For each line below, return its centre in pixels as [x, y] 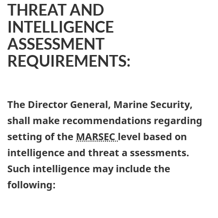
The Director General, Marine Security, [100, 105]
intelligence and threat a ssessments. [98, 153]
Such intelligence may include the [89, 169]
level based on [152, 137]
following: [31, 185]
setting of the [42, 137]
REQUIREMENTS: [69, 61]
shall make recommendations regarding [105, 121]
